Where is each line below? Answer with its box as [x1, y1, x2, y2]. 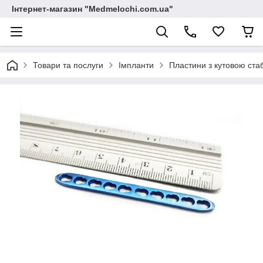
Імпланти [119, 60, 154, 70]
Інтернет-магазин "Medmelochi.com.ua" [12, 4, 173, 14]
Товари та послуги [33, 60, 103, 70]
